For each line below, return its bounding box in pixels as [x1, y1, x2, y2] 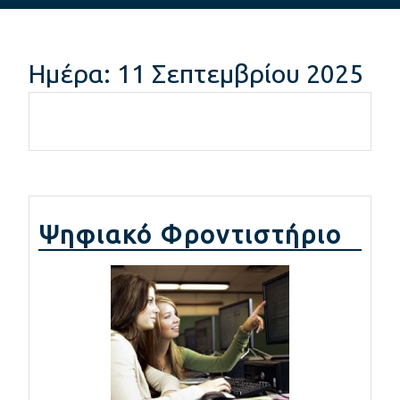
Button [204, 14, 281, 44]
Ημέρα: [29, 59, 117, 87]
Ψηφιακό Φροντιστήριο [38, 221, 342, 249]
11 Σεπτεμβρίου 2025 [117, 59, 363, 87]
